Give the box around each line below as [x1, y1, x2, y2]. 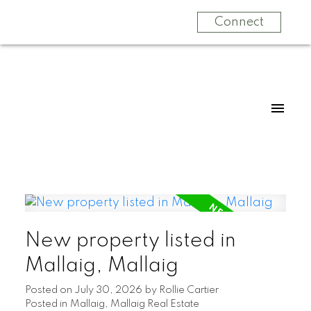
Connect [214, 16, 264, 28]
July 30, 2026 [74, 285, 142, 296]
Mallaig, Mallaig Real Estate [69, 299, 199, 310]
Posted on [24, 285, 74, 296]
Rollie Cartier [158, 285, 219, 296]
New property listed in [24, 230, 236, 252]
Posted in [24, 299, 67, 310]
